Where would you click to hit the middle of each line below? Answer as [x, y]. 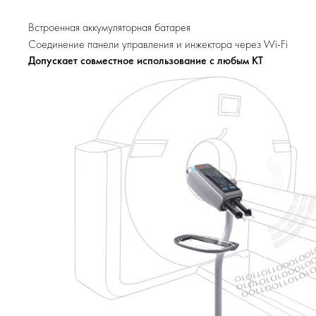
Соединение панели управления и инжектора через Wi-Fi [158, 44]
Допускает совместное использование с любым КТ [146, 60]
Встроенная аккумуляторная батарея [109, 27]
